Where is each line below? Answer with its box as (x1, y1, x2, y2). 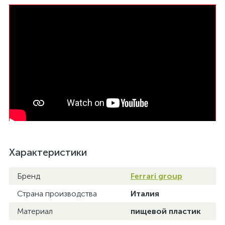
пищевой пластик (131, 206, 201, 216)
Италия (131, 189, 159, 199)
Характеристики (9, 146, 87, 159)
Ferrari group (131, 171, 182, 181)
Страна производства (17, 189, 97, 199)
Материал (17, 206, 53, 216)
